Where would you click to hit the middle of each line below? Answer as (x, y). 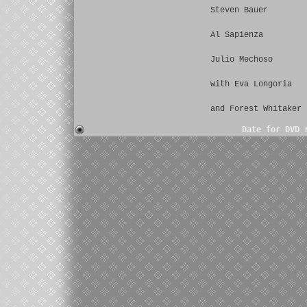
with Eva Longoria (251, 84)
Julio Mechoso (241, 60)
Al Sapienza (236, 35)
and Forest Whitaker (256, 109)
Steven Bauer (239, 10)
